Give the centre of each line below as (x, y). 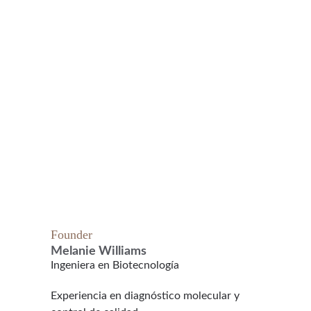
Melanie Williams (99, 251)
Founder (72, 235)
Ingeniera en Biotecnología (115, 265)
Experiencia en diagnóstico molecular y (146, 296)
